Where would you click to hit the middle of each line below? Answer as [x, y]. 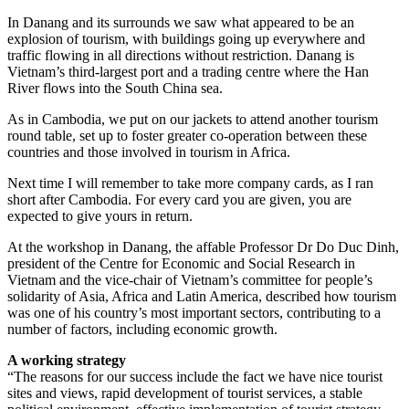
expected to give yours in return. [100, 215]
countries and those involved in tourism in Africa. [149, 152]
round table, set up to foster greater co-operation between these [187, 135]
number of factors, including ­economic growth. [142, 329]
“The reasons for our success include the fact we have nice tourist [195, 376]
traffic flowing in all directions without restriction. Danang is [181, 55]
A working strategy [67, 360]
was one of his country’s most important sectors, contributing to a [194, 312]
